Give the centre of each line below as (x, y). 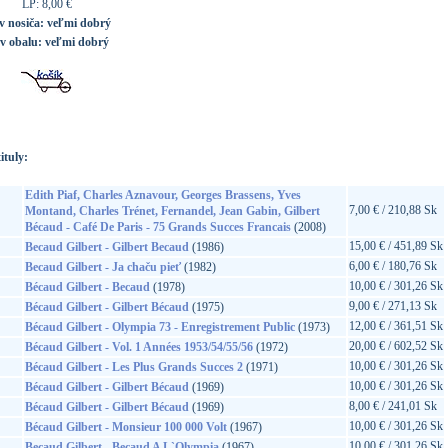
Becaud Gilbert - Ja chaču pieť (102, 267)
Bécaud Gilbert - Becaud (87, 287)
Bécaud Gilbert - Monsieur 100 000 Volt (125, 427)
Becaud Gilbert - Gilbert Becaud (106, 247)
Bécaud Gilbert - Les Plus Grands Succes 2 (133, 367)
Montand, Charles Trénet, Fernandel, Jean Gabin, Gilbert (172, 211)
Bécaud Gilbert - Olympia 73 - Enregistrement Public (159, 327)
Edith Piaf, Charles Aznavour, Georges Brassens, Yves (162, 195)
